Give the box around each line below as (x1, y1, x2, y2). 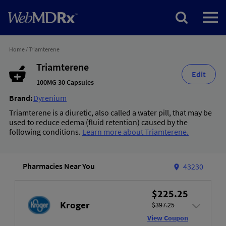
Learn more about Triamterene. (82, 127, 189, 137)
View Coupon (147, 213, 188, 223)
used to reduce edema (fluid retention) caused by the (9, 117, 188, 127)
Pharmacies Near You (23, 160, 95, 171)
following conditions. (9, 127, 82, 137)
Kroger (60, 199, 90, 211)
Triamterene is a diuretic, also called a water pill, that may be (9, 107, 212, 118)
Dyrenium (33, 93, 67, 103)
